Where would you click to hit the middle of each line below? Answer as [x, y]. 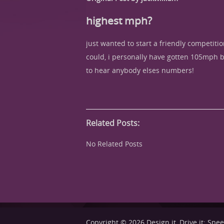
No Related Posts [114, 143]
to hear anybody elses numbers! [140, 70]
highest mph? [119, 21]
